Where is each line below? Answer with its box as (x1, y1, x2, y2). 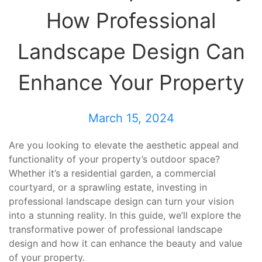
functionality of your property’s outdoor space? (9, 153, 220, 165)
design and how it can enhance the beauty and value (9, 237, 242, 249)
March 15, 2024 (88, 111, 174, 125)
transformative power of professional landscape (9, 223, 222, 235)
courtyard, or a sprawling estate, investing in (9, 181, 207, 193)
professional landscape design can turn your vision (9, 195, 234, 207)
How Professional (46, 8, 216, 33)
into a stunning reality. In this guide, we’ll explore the (9, 209, 241, 221)
